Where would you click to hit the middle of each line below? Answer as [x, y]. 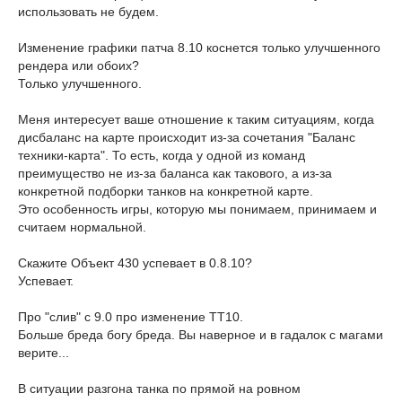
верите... [44, 353]
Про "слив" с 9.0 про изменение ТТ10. [131, 317]
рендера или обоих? [79, 66]
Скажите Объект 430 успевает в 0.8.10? [135, 263]
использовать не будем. [88, 12]
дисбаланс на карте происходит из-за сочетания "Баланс [187, 137]
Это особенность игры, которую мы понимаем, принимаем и [197, 209]
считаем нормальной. [82, 227]
